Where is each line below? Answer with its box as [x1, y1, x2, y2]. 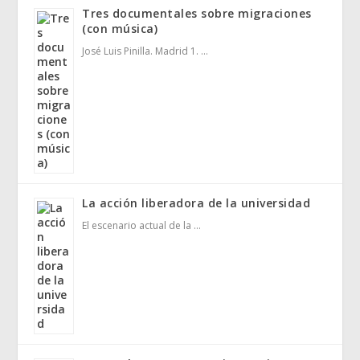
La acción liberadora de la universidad [82, 195, 311, 211]
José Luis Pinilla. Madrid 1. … [82, 44, 209, 59]
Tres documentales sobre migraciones [82, 6, 312, 22]
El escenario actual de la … [82, 219, 202, 233]
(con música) [82, 21, 158, 37]
